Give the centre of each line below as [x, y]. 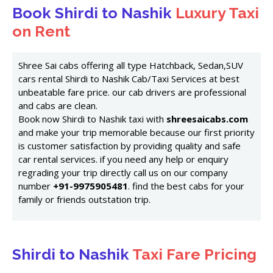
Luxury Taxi [215, 13]
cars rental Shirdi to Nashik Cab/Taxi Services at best [129, 79]
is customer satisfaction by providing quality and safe [129, 146]
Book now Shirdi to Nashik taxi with [92, 119]
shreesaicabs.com [207, 119]
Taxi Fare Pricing [193, 254]
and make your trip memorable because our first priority [136, 132]
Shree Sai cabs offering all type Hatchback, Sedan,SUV [131, 65]
